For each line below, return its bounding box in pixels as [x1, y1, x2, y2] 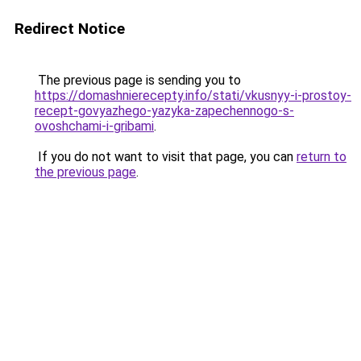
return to [297, 149, 346, 164]
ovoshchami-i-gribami [35, 118, 154, 134]
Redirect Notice [15, 19, 125, 38]
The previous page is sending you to [35, 73, 241, 88]
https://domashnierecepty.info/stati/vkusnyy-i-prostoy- [35, 88, 351, 103]
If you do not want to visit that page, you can [35, 149, 297, 164]
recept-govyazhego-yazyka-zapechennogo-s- [35, 103, 294, 118]
